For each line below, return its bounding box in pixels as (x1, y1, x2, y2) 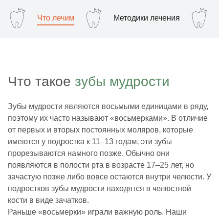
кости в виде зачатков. (8, 196, 89, 205)
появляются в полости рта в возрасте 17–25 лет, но (8, 161, 194, 170)
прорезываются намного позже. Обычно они (8, 149, 170, 158)
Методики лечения (113, 14, 180, 22)
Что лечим (37, 14, 74, 22)
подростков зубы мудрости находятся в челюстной (8, 184, 191, 193)
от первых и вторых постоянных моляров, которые (8, 126, 193, 134)
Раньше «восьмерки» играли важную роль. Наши (8, 208, 187, 217)
